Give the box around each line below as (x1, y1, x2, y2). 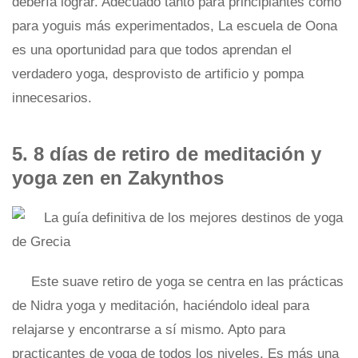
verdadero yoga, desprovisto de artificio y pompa (12, 66, 304, 82)
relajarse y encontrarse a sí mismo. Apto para (12, 322, 285, 337)
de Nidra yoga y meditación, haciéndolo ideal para (12, 298, 309, 313)
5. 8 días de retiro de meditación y (12, 143, 321, 165)
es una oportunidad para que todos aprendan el (12, 42, 292, 58)
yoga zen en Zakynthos (12, 167, 224, 189)
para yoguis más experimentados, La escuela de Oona (12, 18, 337, 34)
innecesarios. (12, 90, 92, 105)
